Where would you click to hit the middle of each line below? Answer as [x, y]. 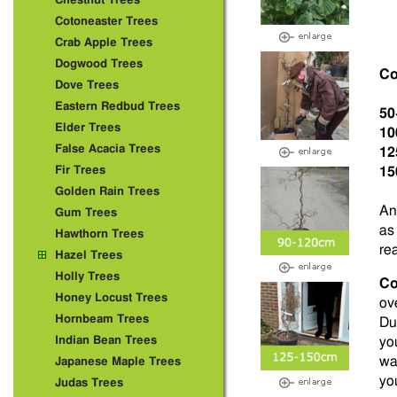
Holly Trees [87, 277]
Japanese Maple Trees [118, 362]
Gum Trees [86, 213]
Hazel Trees [89, 256]
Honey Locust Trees [111, 298]
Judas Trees [89, 383]
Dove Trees [87, 86]
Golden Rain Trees [107, 192]
